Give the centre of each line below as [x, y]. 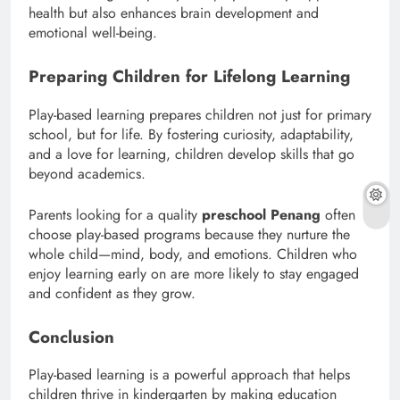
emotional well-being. [93, 32]
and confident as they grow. [112, 293]
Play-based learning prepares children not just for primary [200, 114]
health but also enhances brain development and [174, 12]
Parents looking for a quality [115, 214]
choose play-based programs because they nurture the [189, 234]
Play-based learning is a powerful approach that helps [189, 375]
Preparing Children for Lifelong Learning [189, 76]
